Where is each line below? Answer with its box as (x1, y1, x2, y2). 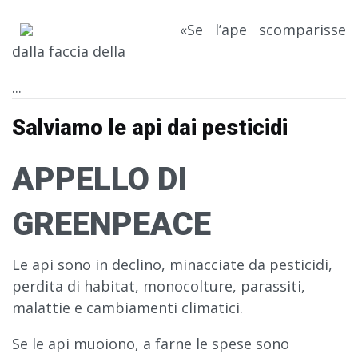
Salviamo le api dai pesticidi (12, 115, 288, 141)
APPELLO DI (12, 161, 187, 199)
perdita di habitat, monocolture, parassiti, (12, 276, 305, 296)
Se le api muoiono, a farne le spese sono (12, 334, 289, 354)
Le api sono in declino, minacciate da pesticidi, (12, 255, 332, 275)
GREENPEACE (12, 205, 211, 244)
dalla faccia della (12, 42, 125, 62)
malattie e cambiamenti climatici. (12, 298, 243, 318)
